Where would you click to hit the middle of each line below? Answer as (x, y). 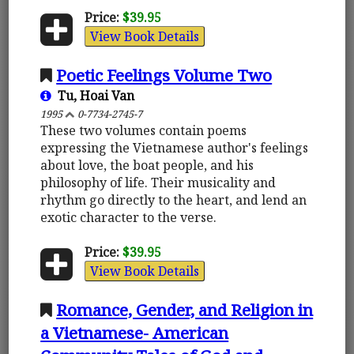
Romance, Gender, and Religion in (185, 309)
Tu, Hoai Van (93, 95)
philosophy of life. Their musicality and (158, 182)
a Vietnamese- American (135, 332)
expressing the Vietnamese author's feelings (175, 147)
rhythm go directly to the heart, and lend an (174, 200)
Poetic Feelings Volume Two (164, 75)
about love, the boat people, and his (147, 165)
